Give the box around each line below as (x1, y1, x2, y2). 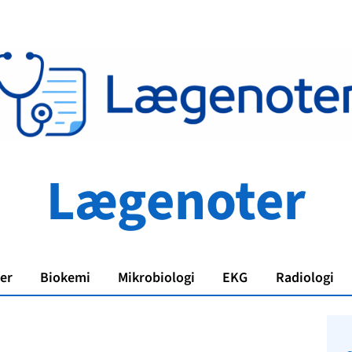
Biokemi (40, 268, 90, 288)
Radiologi (275, 268, 334, 288)
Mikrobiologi (118, 268, 196, 288)
